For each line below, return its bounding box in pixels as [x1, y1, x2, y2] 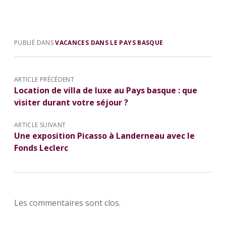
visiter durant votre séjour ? [14, 96, 128, 108]
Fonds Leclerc [14, 142, 68, 153]
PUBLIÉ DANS [14, 38, 55, 47]
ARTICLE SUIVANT [14, 120, 66, 129]
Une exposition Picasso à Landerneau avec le [14, 130, 195, 141]
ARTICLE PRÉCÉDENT [14, 75, 75, 84]
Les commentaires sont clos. [14, 197, 121, 208]
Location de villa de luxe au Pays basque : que [14, 84, 197, 96]
